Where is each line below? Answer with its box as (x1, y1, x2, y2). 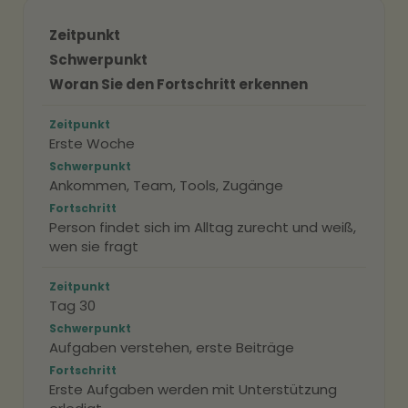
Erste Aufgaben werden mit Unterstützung (49, 380, 337, 399)
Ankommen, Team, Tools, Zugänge (49, 176, 283, 195)
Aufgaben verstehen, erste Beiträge (49, 338, 294, 357)
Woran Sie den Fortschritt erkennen (49, 75, 308, 94)
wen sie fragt (49, 237, 138, 256)
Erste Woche (49, 134, 135, 153)
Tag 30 (49, 296, 96, 315)
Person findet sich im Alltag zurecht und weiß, (49, 218, 356, 237)
